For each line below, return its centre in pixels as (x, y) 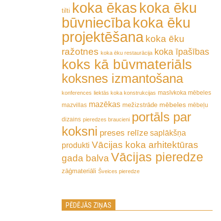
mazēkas (105, 104)
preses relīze (124, 133)
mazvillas (74, 105)
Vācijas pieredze (157, 157)
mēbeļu (198, 105)
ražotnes (80, 51)
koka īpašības (182, 52)
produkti (76, 145)
